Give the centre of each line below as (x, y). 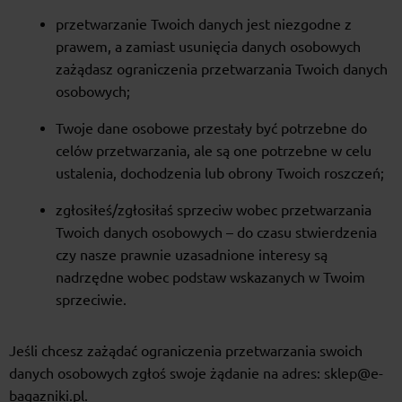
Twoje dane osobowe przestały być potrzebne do (211, 129)
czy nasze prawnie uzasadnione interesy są (192, 255)
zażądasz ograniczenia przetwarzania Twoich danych (222, 70)
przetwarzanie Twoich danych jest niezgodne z (204, 25)
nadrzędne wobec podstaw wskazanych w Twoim (210, 278)
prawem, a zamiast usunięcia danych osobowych (208, 47)
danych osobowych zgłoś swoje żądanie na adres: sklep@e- (196, 374)
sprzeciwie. (91, 300)
